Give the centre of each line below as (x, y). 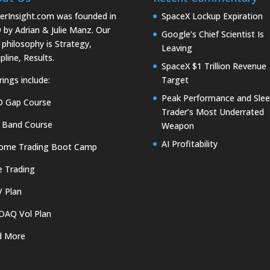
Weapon (177, 125)
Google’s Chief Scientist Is (212, 34)
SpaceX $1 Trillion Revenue (214, 66)
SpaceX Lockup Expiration (212, 16)
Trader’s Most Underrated (212, 111)
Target (175, 80)
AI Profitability (189, 143)
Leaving (177, 48)
